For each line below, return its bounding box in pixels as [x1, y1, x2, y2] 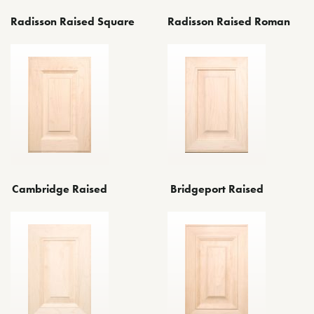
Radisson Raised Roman [168, 13, 290, 29]
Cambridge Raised [12, 181, 107, 196]
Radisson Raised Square [11, 13, 135, 29]
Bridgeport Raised [170, 181, 264, 196]
